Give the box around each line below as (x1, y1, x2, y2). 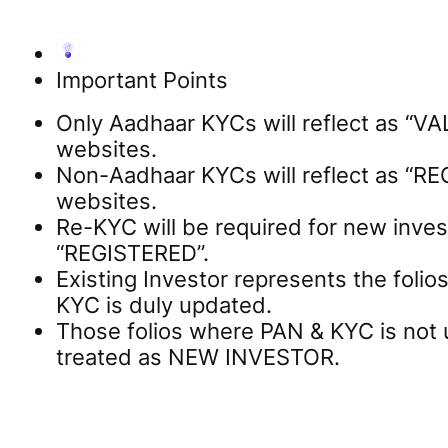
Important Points (56, 66, 228, 93)
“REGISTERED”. (56, 240, 209, 267)
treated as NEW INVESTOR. (56, 344, 340, 371)
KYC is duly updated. (56, 292, 272, 319)
